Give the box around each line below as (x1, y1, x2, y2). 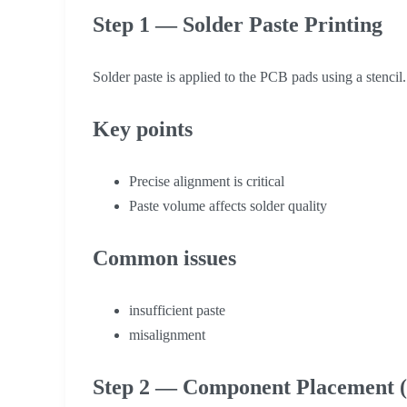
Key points (93, 116, 193, 141)
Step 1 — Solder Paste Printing (93, 12, 382, 36)
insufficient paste (129, 302, 225, 318)
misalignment (129, 326, 205, 342)
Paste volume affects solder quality (129, 197, 327, 213)
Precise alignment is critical (129, 173, 284, 189)
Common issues (93, 245, 236, 270)
